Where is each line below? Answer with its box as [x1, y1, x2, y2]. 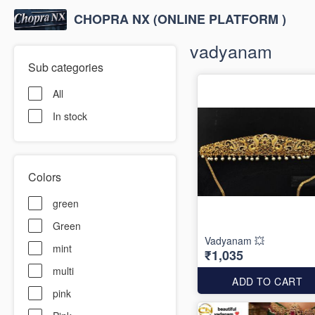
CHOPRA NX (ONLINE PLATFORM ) [73, 10, 286, 28]
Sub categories [28, 59, 103, 75]
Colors [28, 169, 61, 185]
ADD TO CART [232, 274, 303, 288]
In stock [53, 109, 87, 123]
